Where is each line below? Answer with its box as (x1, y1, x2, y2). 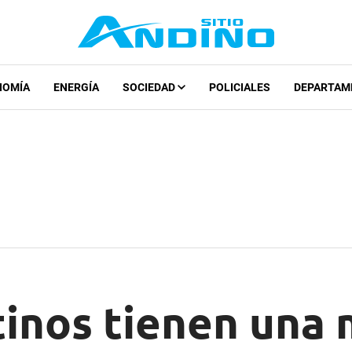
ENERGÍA (53, 81, 99, 94)
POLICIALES (208, 81, 270, 94)
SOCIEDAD (122, 81, 178, 94)
